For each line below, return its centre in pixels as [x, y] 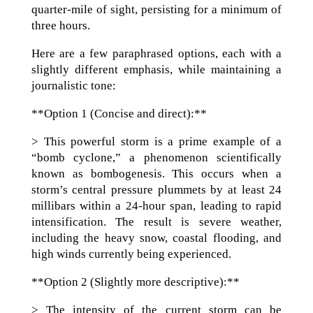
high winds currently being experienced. [131, 254]
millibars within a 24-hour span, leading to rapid [156, 205]
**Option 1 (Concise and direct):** [119, 113]
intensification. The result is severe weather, [156, 221]
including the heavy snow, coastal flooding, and [156, 238]
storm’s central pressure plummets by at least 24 [156, 189]
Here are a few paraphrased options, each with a [156, 53]
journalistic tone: [73, 85]
